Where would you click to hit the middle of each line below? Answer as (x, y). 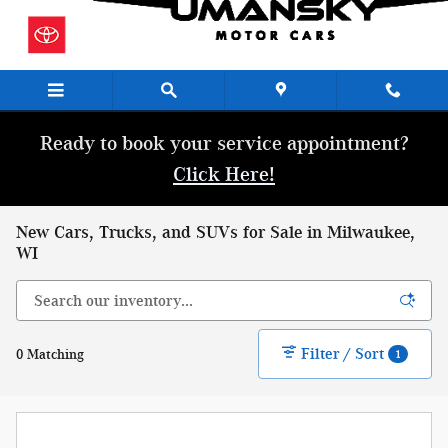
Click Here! (224, 174)
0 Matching (50, 354)
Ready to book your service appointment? (224, 143)
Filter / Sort (343, 353)
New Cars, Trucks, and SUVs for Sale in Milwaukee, (215, 232)
